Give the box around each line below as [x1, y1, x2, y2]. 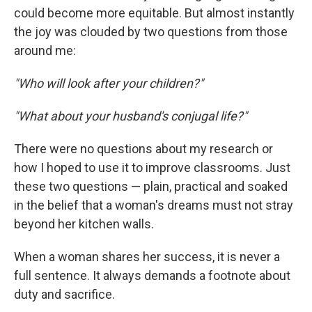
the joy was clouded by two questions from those [14, 24, 288, 39]
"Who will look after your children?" [14, 76, 203, 91]
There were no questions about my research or [14, 141, 273, 156]
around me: [14, 43, 76, 58]
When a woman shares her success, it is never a [14, 249, 280, 264]
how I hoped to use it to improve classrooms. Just [14, 160, 290, 175]
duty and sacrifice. [14, 287, 115, 302]
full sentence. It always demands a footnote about [14, 268, 290, 283]
